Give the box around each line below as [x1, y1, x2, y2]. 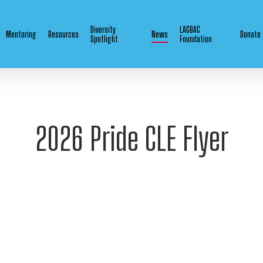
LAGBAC [179, 24, 200, 35]
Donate [240, 29, 261, 39]
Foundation [179, 33, 212, 44]
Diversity [90, 24, 116, 35]
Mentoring [6, 29, 36, 39]
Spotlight [90, 33, 118, 44]
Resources [48, 29, 79, 39]
